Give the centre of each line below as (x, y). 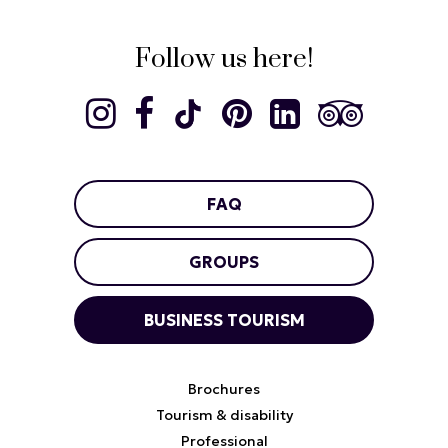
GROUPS (224, 262)
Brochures (224, 389)
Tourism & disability (224, 415)
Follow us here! (224, 60)
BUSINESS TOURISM (224, 320)
